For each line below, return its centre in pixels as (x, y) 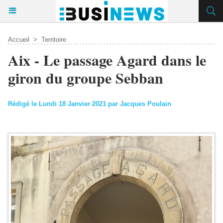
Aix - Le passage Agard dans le (107, 60)
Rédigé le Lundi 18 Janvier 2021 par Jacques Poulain (90, 104)
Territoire (54, 40)
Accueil (19, 40)
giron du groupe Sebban (86, 78)
